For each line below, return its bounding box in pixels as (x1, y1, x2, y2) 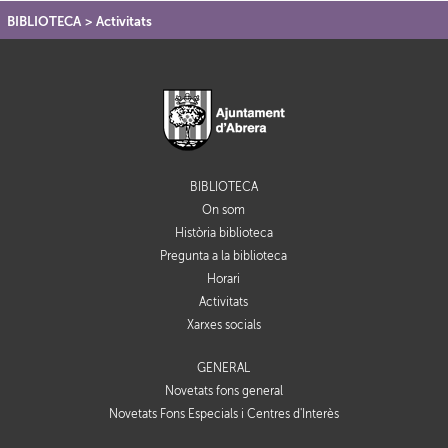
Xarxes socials (186, 318, 261, 333)
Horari (207, 272, 241, 287)
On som (202, 203, 246, 218)
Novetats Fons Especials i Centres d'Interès (108, 407, 339, 422)
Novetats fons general (164, 384, 283, 399)
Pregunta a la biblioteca (160, 249, 288, 264)
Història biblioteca (174, 226, 273, 241)
